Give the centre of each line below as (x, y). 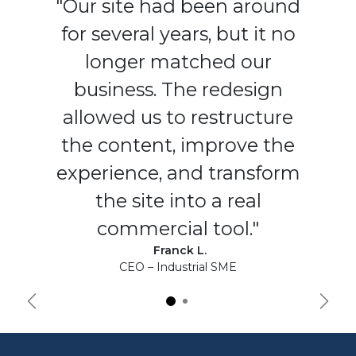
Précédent (60, 308)
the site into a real (178, 201)
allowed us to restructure (178, 118)
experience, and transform (178, 173)
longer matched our (178, 62)
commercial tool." (178, 229)
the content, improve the (178, 145)
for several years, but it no (178, 34)
